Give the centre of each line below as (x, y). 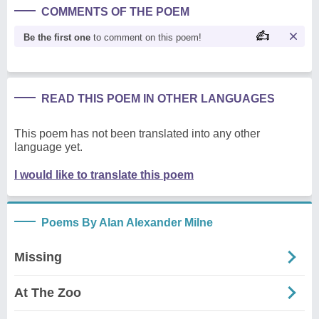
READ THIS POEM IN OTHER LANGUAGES (158, 98)
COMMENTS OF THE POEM (115, 11)
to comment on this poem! (146, 37)
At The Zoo (48, 292)
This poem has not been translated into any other (137, 133)
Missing (38, 257)
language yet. (48, 147)
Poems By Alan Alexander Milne (127, 222)
